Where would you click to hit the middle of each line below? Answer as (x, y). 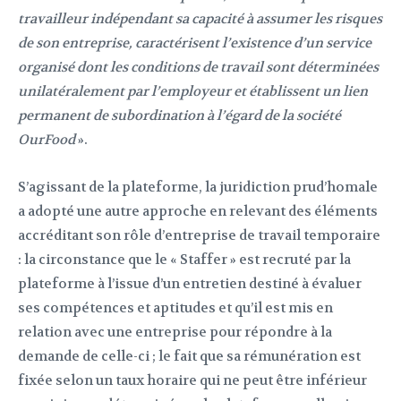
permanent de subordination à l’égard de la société (179, 116)
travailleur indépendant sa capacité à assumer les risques (200, 19)
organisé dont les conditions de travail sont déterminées (198, 68)
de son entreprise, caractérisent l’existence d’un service (195, 43)
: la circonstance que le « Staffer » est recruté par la (184, 260)
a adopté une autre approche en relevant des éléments (198, 212)
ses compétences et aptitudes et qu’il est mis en (175, 308)
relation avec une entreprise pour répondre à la (175, 333)
